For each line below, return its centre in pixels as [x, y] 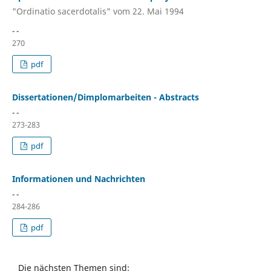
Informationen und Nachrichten [78, 178]
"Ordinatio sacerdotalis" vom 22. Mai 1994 [98, 11]
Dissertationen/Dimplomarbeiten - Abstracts [105, 97]
